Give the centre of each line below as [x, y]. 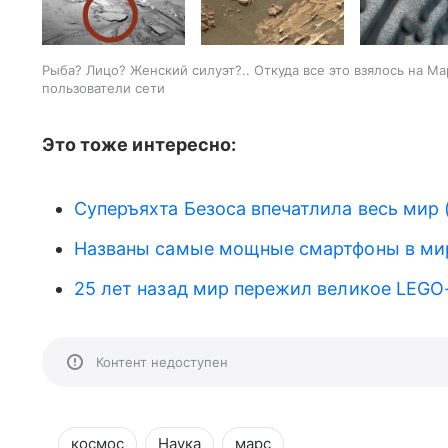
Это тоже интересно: [139, 145]
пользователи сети [103, 88]
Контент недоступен [162, 362]
